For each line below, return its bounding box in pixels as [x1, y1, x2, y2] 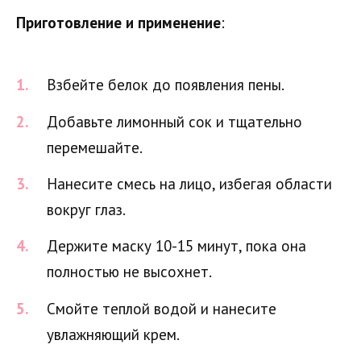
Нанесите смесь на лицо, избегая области [47, 173, 332, 193]
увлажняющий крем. [47, 324, 180, 344]
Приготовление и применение [16, 12, 221, 32]
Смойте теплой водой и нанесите [47, 298, 276, 318]
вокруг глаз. [47, 199, 126, 219]
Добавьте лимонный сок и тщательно [47, 111, 302, 131]
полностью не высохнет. [47, 262, 212, 282]
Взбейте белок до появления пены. [47, 75, 284, 95]
